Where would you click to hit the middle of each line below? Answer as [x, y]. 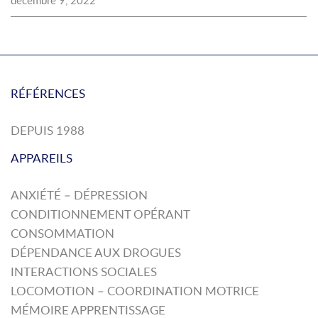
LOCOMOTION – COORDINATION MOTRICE [135, 291]
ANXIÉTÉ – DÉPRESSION [79, 195]
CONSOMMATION [62, 233]
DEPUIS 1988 [48, 130]
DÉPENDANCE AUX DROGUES [96, 252]
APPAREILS [42, 158]
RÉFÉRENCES [48, 93]
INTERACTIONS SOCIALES [84, 272]
